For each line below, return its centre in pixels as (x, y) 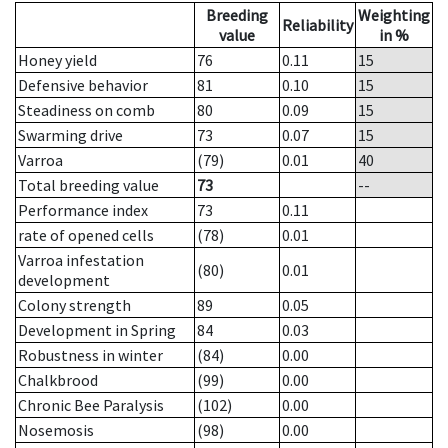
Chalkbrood (58, 380)
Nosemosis (56, 430)
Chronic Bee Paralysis (91, 405)
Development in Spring (97, 330)
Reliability (317, 25)
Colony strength (74, 305)
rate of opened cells (86, 235)
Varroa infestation (81, 260)
